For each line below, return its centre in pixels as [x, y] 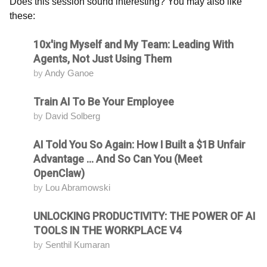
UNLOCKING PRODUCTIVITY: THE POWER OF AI [144, 217]
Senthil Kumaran [77, 245]
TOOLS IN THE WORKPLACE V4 [108, 231]
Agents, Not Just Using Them [103, 59]
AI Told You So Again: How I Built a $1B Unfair [139, 145]
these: [22, 16]
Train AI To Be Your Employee [104, 102]
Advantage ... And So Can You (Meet [118, 159]
